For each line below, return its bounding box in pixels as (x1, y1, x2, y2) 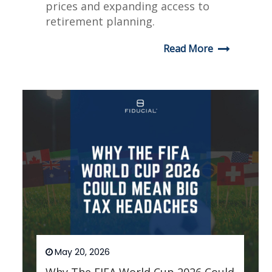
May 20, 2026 (55, 246, 110, 259)
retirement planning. (46, 14, 155, 29)
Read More (163, 42, 214, 56)
